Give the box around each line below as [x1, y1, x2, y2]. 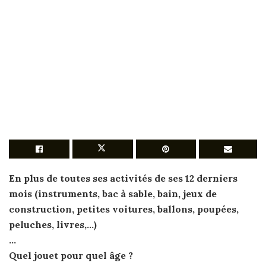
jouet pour [34, 249, 85, 261]
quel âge [85, 249, 128, 261]
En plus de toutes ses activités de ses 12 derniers [9, 172, 237, 184]
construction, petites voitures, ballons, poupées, [9, 203, 239, 215]
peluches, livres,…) [9, 218, 97, 230]
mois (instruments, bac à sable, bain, [9, 188, 183, 199]
